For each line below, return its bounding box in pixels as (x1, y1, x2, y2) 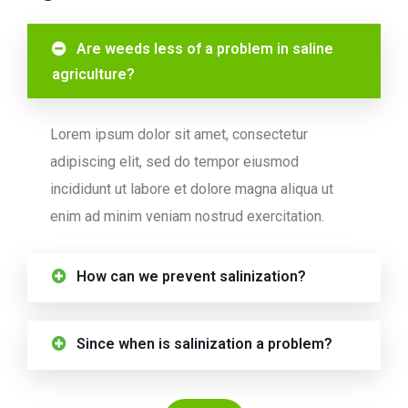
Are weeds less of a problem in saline (76, 39, 334, 57)
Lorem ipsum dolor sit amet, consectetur (50, 125, 308, 143)
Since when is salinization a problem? (76, 334, 333, 352)
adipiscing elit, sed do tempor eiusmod (50, 152, 299, 170)
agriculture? (52, 65, 135, 83)
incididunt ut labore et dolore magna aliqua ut (50, 179, 333, 198)
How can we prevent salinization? (76, 267, 307, 285)
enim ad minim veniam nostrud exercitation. (50, 207, 324, 225)
